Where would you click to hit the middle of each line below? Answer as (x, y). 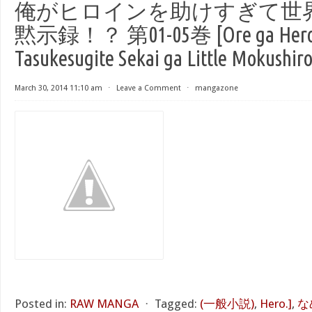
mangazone (217, 88)
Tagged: (176, 304)
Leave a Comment (149, 88)
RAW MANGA (104, 304)
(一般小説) (227, 304)
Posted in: (41, 304)
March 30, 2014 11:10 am (58, 88)
